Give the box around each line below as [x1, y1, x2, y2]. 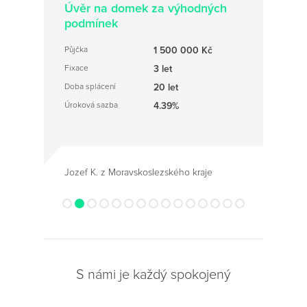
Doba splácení [64, 81, 116, 92]
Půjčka [64, 44, 88, 55]
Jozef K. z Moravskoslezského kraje [64, 166, 212, 178]
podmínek [64, 15, 118, 31]
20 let [153, 81, 178, 93]
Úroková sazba [64, 99, 118, 110]
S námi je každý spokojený [76, 266, 231, 283]
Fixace [64, 62, 88, 73]
